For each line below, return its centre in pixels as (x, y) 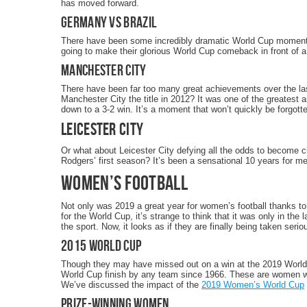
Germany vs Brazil (109, 22)
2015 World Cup (101, 245)
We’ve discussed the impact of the (131, 285)
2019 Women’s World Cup (253, 285)
